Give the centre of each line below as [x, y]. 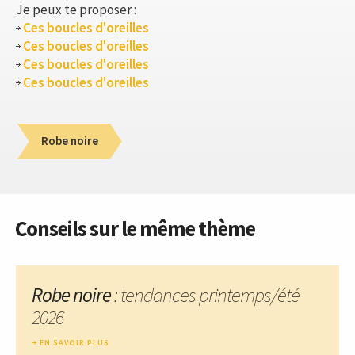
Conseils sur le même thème [135, 228]
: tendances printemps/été [205, 294]
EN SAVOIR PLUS [74, 342]
